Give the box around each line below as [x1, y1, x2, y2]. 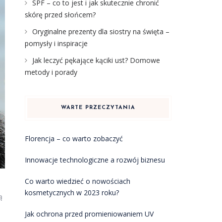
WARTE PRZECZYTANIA [60, 105, 135, 111]
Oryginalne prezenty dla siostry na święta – [32, 27, 169, 36]
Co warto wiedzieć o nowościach [24, 176, 130, 186]
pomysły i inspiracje [24, 39, 88, 48]
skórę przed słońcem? [24, 10, 96, 19]
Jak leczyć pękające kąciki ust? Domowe [32, 55, 160, 65]
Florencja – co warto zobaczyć [24, 134, 123, 143]
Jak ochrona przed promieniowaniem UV [24, 209, 154, 219]
